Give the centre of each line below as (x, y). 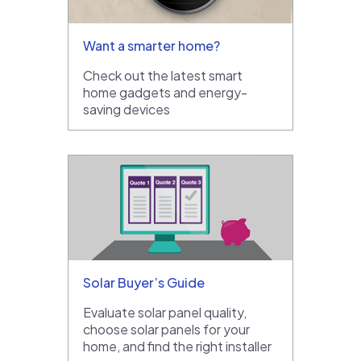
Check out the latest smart (163, 75)
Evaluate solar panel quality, (165, 312)
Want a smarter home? (151, 45)
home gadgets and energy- (165, 92)
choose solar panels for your (166, 329)
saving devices (127, 109)
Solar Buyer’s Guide (144, 282)
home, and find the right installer (177, 346)
